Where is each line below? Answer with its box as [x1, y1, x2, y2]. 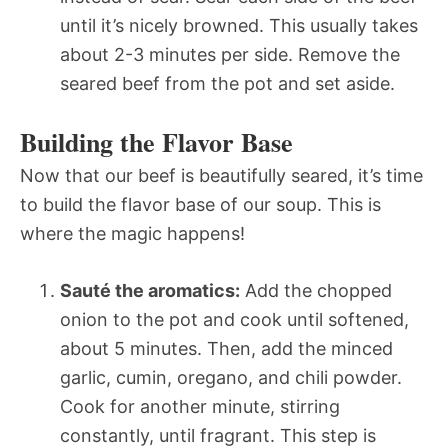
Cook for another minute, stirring [60, 395, 340, 417]
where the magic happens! [20, 222, 245, 244]
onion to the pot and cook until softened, [60, 308, 409, 330]
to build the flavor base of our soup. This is [20, 193, 381, 215]
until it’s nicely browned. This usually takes [60, 14, 418, 36]
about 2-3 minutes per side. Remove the [60, 43, 400, 65]
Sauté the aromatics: [60, 279, 240, 301]
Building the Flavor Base [20, 122, 293, 161]
